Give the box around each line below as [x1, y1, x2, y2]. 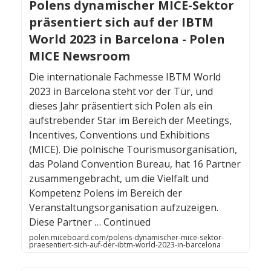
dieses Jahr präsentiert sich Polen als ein [29, 99, 212, 113]
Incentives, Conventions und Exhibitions [29, 128, 210, 142]
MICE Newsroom [29, 48, 130, 65]
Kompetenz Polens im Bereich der [29, 186, 182, 200]
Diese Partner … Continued [29, 215, 151, 229]
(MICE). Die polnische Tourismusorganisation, [29, 143, 237, 157]
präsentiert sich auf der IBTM [29, 14, 214, 31]
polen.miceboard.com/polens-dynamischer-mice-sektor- [29, 232, 224, 243]
